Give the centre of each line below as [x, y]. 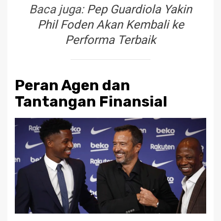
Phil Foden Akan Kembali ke [110, 24]
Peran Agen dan [73, 85]
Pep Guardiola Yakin [139, 9]
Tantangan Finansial [91, 101]
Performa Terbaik [110, 40]
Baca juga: [58, 9]
